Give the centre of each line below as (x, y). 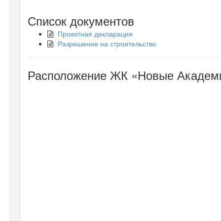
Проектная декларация (95, 33)
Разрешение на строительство (107, 43)
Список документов (81, 20)
